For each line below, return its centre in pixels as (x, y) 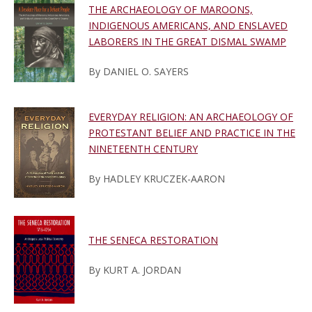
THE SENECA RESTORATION (153, 240)
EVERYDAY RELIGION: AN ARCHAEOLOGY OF (191, 117)
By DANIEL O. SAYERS (139, 72)
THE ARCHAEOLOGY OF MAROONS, (171, 10)
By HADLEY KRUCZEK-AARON (157, 179)
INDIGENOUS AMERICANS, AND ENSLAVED (188, 26)
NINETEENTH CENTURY (143, 149)
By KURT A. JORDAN (135, 270)
